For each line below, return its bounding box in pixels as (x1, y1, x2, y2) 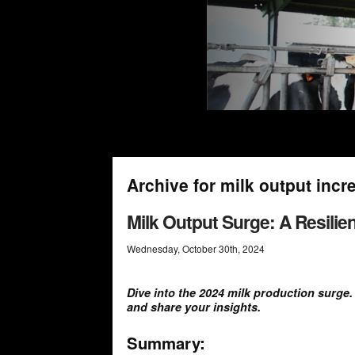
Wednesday (127, 242, 177, 256)
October (182, 242, 216, 256)
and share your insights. (127, 299, 261, 315)
